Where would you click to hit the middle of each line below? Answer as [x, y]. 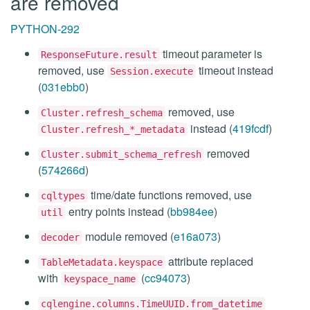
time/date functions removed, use [170, 195]
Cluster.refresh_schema [102, 113]
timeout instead [235, 70]
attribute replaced [209, 261]
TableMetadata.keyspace [102, 262]
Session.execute [152, 71]
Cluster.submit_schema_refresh [121, 154]
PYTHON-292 [45, 29]
